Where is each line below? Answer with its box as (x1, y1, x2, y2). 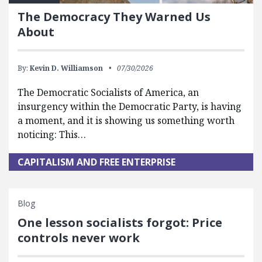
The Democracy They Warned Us (18, 8, 211, 25)
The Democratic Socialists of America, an (18, 85, 199, 99)
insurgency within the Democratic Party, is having (18, 99, 242, 113)
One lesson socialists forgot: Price (18, 214, 222, 230)
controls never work (18, 229, 140, 246)
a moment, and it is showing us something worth (18, 113, 235, 127)
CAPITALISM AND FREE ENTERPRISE (18, 155, 175, 168)
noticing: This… (18, 127, 86, 141)
